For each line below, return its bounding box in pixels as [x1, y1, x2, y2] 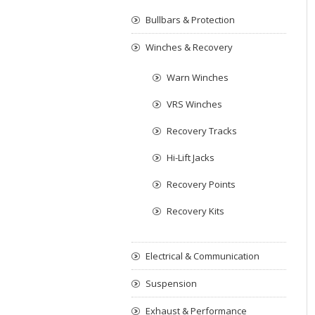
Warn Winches [167, 71, 229, 84]
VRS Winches [167, 98, 222, 110]
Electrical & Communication [146, 250, 259, 262]
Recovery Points [167, 178, 236, 191]
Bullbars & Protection [146, 13, 235, 26]
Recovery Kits [167, 205, 224, 217]
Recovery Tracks [167, 124, 237, 137]
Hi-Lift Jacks [167, 151, 214, 164]
